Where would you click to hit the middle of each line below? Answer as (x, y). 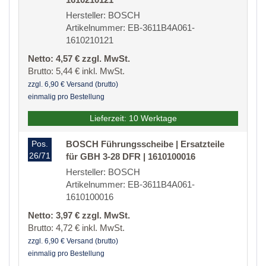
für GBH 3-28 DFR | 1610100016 (131, 157)
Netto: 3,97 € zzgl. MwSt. (79, 216)
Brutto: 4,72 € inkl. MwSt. (76, 228)
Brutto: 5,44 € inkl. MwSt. (76, 71)
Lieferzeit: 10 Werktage (133, 118)
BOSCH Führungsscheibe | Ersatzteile (145, 144)
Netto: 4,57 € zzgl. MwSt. (79, 59)
